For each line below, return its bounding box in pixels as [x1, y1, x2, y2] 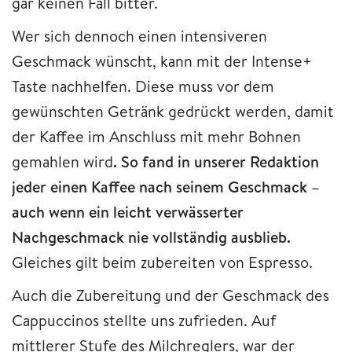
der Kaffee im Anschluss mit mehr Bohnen [12, 126, 301, 148]
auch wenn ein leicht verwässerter [12, 201, 244, 223]
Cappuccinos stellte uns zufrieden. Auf [12, 310, 276, 332]
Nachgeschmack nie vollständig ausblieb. [12, 226, 291, 248]
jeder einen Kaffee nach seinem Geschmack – [12, 176, 320, 198]
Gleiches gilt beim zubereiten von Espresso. [12, 251, 317, 273]
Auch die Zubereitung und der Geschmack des [12, 284, 329, 306]
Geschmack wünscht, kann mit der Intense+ [12, 50, 312, 72]
